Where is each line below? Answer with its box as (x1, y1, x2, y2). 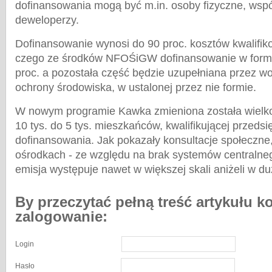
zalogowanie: (15, 208, 107, 225)
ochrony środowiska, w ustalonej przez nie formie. (15, 81, 256, 93)
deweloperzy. (15, 14, 79, 26)
